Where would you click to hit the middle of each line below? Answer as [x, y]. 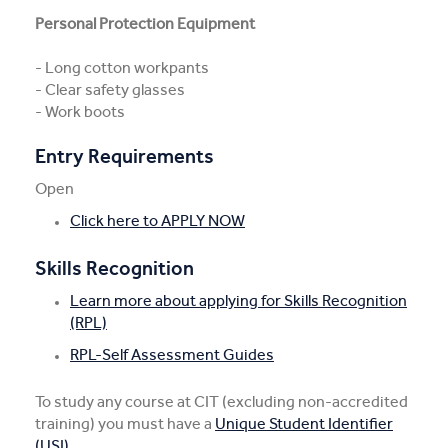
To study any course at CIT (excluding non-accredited [221, 401]
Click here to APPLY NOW [157, 220]
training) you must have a [125, 423]
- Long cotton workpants [122, 67]
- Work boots [80, 111]
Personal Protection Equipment [145, 23]
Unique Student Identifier [304, 423]
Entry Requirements [124, 156]
